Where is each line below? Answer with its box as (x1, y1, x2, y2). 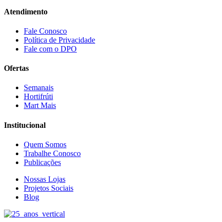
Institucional (4, 120, 46, 129)
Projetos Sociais (24, 183, 73, 192)
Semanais (24, 83, 54, 92)
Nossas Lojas (24, 174, 65, 183)
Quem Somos (24, 140, 66, 149)
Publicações (24, 158, 61, 166)
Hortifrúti (24, 92, 53, 101)
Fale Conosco (24, 26, 67, 35)
